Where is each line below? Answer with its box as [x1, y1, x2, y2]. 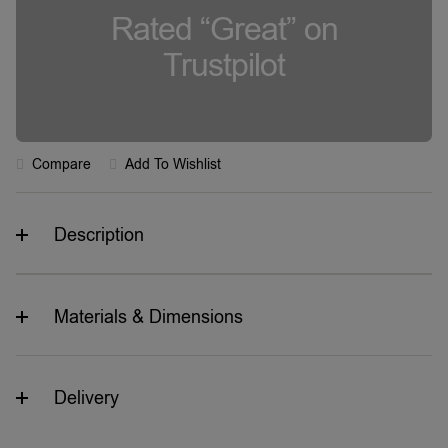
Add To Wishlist [125, 155, 221, 174]
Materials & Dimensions [54, 305, 243, 329]
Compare [32, 155, 91, 174]
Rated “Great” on [110, 7, 338, 51]
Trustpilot [163, 43, 285, 87]
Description [54, 223, 144, 247]
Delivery [54, 386, 119, 410]
